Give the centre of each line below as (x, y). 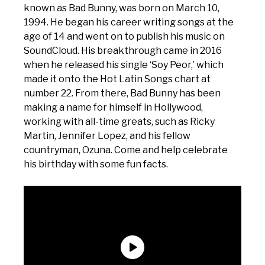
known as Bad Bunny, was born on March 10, (122, 8)
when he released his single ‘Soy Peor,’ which (124, 65)
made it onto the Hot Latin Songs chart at (117, 79)
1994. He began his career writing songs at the (129, 22)
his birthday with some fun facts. (96, 164)
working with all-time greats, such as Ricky (119, 122)
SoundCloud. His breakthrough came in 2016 (123, 51)
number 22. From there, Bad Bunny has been (122, 93)
